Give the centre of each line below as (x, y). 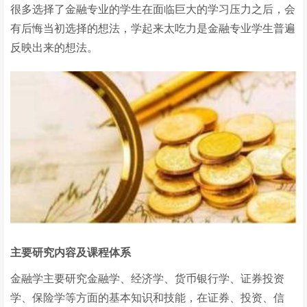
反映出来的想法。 (54, 48)
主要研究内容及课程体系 (71, 252)
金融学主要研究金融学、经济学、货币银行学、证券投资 (148, 278)
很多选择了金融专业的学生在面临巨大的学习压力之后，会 (153, 9)
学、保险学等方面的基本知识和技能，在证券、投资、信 (148, 297)
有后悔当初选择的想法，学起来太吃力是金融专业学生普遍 (153, 28)
